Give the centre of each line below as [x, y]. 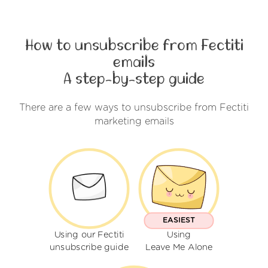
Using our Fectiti [89, 235]
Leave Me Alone [179, 247]
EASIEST [179, 220]
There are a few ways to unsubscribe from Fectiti [134, 107]
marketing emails [134, 121]
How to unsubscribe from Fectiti [134, 45]
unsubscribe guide [89, 247]
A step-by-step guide [134, 79]
